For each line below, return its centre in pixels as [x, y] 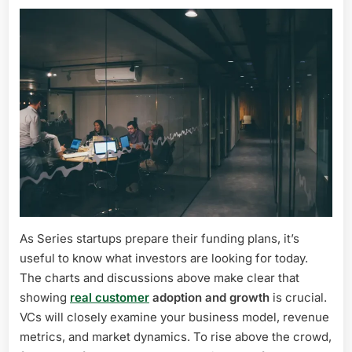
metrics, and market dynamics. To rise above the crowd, [176, 337]
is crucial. [298, 297]
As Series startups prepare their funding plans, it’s [159, 238]
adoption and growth [209, 297]
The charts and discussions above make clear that [159, 278]
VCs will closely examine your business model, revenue [174, 317]
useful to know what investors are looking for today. [164, 258]
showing [45, 297]
